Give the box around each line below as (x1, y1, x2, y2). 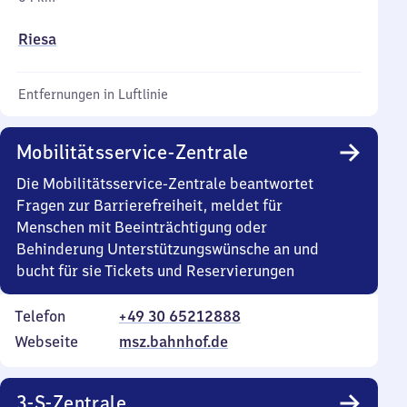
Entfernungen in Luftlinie (18, 86, 168, 103)
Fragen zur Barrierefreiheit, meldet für (16, 196, 283, 214)
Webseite (15, 333, 78, 351)
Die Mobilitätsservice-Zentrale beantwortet (16, 174, 313, 193)
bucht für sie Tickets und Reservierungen (16, 262, 294, 280)
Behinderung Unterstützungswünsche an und (16, 240, 319, 258)
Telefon (15, 307, 65, 325)
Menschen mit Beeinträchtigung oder (16, 218, 267, 236)
